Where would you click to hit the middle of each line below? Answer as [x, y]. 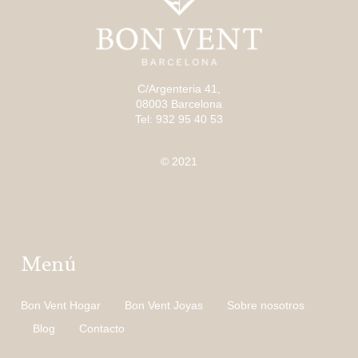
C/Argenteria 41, [179, 89]
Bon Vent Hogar [61, 305]
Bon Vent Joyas [164, 305]
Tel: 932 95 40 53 [179, 119]
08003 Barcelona [179, 104]
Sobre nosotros [266, 305]
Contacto [102, 328]
